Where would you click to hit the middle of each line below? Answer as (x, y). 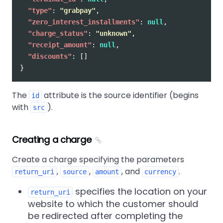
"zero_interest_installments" (84, 22)
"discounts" (50, 56)
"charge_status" (58, 34)
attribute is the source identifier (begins (120, 96)
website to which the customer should (113, 204)
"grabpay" (78, 11)
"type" (40, 11)
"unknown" (113, 34)
